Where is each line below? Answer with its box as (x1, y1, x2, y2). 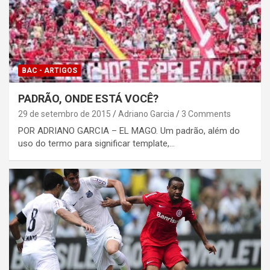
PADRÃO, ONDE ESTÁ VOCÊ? (18, 92, 159, 105)
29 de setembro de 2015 (18, 108, 111, 119)
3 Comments (181, 108, 231, 119)
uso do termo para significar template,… (18, 137, 175, 149)
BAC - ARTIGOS (22, 66, 77, 75)
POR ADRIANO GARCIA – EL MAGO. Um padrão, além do (18, 125, 240, 136)
